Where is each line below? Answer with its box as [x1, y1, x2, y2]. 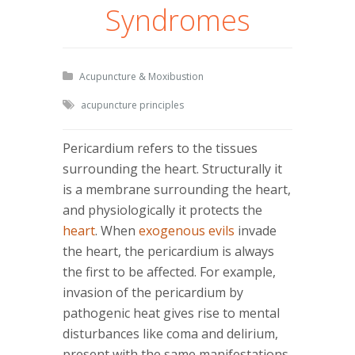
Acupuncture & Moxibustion [79, 70, 204, 84]
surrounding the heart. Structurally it [63, 160, 282, 178]
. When [95, 222, 139, 240]
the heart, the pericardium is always [63, 242, 274, 261]
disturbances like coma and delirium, [63, 325, 278, 343]
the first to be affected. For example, [63, 263, 276, 281]
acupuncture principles [81, 98, 184, 113]
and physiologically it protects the [63, 201, 262, 219]
